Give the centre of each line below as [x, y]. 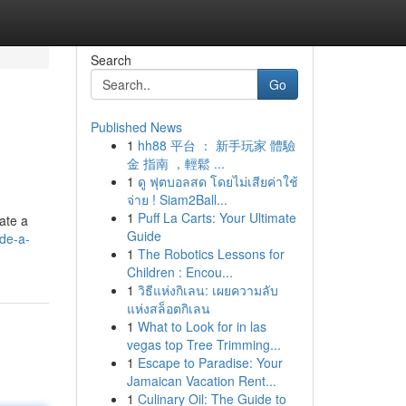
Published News [136, 127]
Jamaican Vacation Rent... [201, 381]
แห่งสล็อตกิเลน [168, 308]
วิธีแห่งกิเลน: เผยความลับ [208, 290]
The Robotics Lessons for [211, 254]
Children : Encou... [179, 272]
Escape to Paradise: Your [210, 362]
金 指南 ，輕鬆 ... [175, 163]
